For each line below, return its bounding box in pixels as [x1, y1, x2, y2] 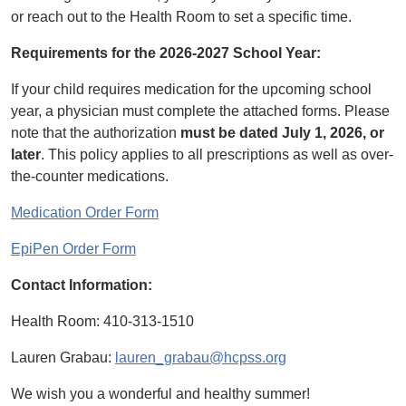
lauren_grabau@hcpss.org [115, 350, 286, 365]
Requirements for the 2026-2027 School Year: [11, 45, 321, 61]
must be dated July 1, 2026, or [180, 125, 384, 140]
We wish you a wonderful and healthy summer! [11, 386, 310, 401]
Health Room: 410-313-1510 [11, 314, 194, 329]
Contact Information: [11, 277, 152, 293]
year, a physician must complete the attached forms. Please [11, 103, 390, 119]
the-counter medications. [11, 169, 169, 184]
